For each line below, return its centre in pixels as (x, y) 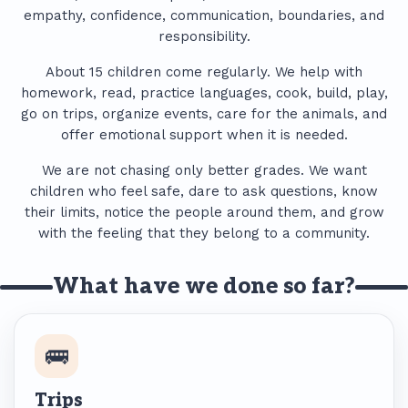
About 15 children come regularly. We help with (204, 72)
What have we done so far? (204, 286)
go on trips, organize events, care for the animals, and (204, 114)
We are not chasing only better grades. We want (204, 170)
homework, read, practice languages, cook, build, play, (204, 93)
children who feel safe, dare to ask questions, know (204, 191)
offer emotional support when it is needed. (204, 135)
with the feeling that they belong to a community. (204, 233)
